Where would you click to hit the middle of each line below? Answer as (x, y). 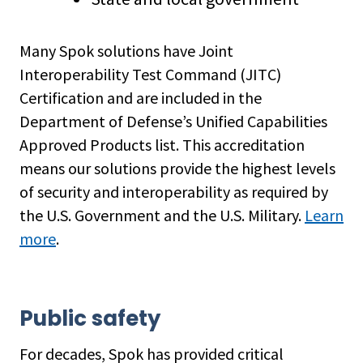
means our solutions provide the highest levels (177, 168)
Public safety (90, 318)
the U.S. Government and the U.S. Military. (162, 215)
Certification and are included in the (141, 98)
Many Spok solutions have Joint (126, 51)
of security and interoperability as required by (174, 192)
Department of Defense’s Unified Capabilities (173, 121)
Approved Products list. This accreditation (162, 145)
